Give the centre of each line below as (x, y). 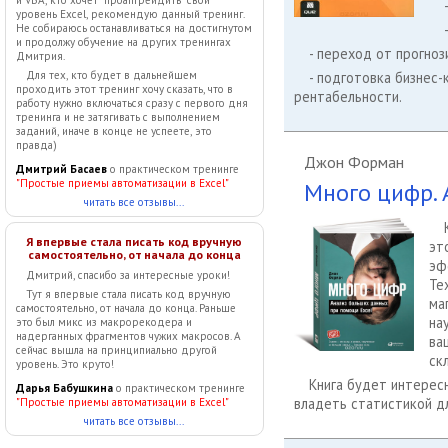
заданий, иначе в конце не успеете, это (114, 131)
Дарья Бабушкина (64, 388)
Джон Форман (353, 162)
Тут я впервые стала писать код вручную (128, 294)
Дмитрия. (40, 56)
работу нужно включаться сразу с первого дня (132, 103)
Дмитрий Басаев (63, 169)
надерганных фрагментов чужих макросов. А (128, 336)
